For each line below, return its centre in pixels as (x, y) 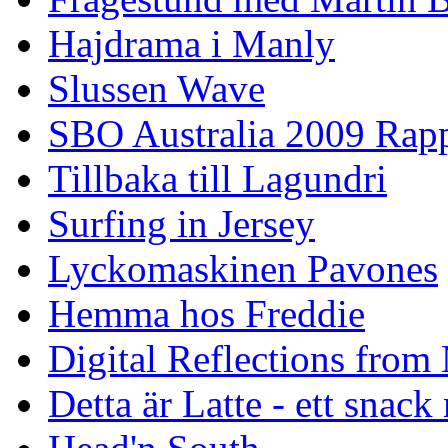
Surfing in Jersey (181, 223)
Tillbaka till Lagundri (217, 178)
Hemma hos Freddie (206, 313)
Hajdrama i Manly (191, 43)
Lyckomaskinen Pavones (243, 268)
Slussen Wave (156, 88)
